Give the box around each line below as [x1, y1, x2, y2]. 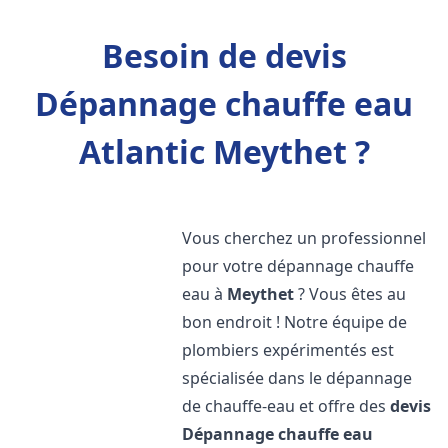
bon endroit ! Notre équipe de [182, 311, 408, 333]
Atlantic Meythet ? [78, 130, 370, 173]
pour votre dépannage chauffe [182, 255, 415, 277]
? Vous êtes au [294, 283, 407, 305]
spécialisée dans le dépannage [182, 367, 413, 389]
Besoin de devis [101, 34, 347, 77]
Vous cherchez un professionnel [182, 227, 427, 249]
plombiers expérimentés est [182, 339, 395, 361]
